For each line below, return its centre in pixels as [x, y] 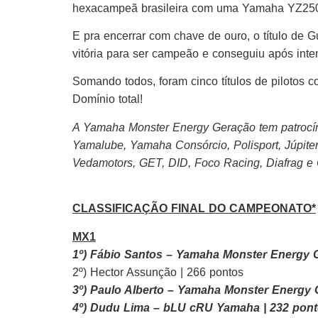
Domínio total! [108, 99]
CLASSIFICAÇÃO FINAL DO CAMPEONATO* [194, 209]
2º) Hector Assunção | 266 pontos [158, 272]
